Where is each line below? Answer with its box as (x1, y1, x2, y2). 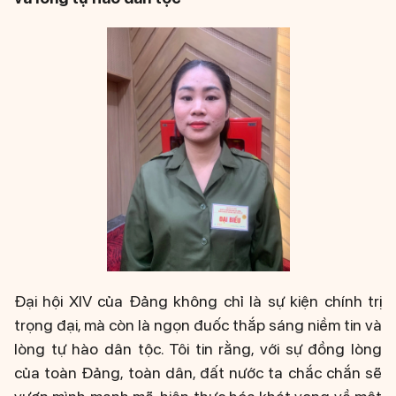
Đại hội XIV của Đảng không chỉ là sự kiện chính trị (14, 292, 382, 311)
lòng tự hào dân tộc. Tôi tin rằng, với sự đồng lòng (14, 339, 382, 359)
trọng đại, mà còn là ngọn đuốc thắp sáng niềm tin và (14, 316, 382, 335)
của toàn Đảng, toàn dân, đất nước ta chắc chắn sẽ (14, 363, 382, 383)
